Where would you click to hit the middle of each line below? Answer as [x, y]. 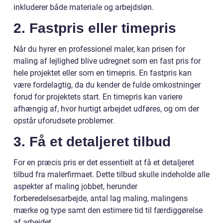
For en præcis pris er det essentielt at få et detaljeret [104, 162]
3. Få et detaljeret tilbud [92, 141]
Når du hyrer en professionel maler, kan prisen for [99, 49]
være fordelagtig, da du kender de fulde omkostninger [107, 85]
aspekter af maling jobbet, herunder [75, 186]
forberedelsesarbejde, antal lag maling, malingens [101, 198]
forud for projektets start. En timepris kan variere [98, 97]
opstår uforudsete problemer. [64, 120]
